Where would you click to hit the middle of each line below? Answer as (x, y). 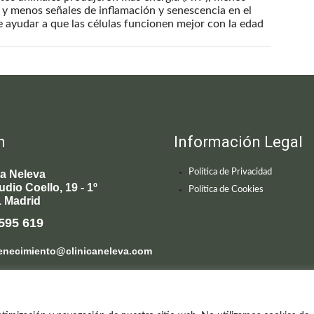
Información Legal (238, 142)
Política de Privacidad (230, 172)
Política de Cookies (226, 189)
